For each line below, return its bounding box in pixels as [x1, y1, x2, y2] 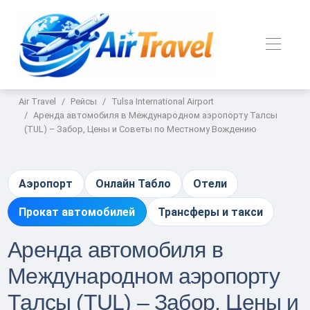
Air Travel [19, 96, 57, 107]
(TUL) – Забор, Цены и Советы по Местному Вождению [24, 124, 257, 134]
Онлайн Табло [95, 177, 171, 191]
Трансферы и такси [157, 205, 263, 219]
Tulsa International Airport [111, 96, 215, 107]
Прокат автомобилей [19, 205, 136, 219]
